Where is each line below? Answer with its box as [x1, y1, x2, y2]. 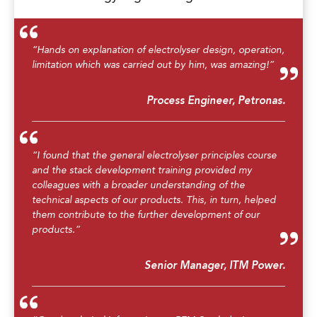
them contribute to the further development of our [32, 209, 260, 220]
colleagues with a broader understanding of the [32, 180, 245, 190]
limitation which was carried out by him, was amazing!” [32, 59, 274, 70]
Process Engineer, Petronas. [146, 96, 285, 107]
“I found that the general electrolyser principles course [32, 150, 277, 161]
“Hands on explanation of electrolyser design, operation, [32, 45, 284, 55]
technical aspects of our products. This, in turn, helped [32, 195, 276, 205]
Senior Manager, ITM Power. [144, 260, 285, 272]
